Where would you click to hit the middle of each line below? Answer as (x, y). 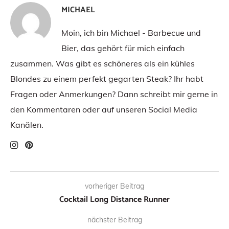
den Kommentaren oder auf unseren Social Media (104, 110)
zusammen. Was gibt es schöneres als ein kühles (102, 64)
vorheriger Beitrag (114, 186)
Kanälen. (27, 125)
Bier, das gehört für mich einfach (123, 48)
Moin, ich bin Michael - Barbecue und (131, 33)
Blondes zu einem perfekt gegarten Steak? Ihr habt (107, 79)
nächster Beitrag (114, 220)
